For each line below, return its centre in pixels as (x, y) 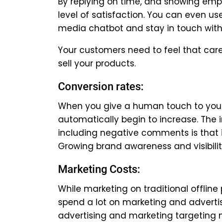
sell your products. (97, 64)
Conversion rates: (101, 87)
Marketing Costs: (99, 169)
